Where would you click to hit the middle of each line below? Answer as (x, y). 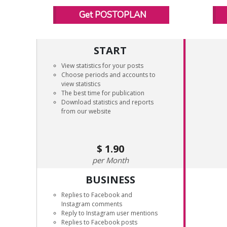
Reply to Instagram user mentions (109, 213)
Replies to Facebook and (97, 195)
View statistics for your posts (102, 66)
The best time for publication (103, 93)
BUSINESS (110, 180)
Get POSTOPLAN (112, 15)
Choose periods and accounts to (108, 75)
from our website (86, 111)
